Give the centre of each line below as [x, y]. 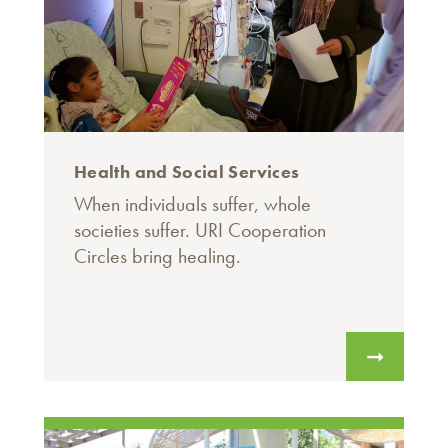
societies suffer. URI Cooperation [200, 230]
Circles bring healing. [157, 256]
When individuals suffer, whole [192, 204]
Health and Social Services [187, 172]
